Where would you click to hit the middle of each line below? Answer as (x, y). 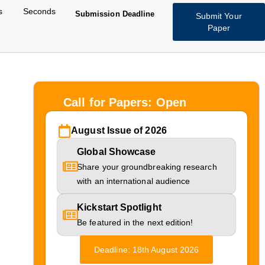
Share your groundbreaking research (147, 167)
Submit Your (219, 16)
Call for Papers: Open (125, 102)
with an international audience (134, 181)
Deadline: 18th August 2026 (147, 250)
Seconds (39, 11)
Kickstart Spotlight (119, 207)
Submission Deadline (115, 14)
